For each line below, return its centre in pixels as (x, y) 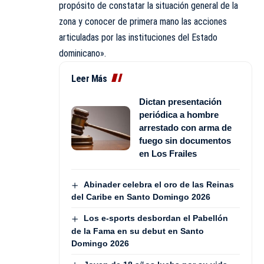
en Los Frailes (168, 154)
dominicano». (82, 54)
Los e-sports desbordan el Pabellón (156, 218)
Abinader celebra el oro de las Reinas (159, 185)
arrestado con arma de (185, 128)
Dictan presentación (180, 102)
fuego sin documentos (185, 141)
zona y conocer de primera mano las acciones (143, 22)
